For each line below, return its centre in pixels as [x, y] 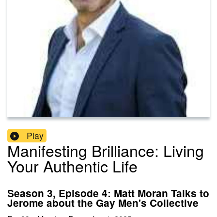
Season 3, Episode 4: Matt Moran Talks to [108, 193]
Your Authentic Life [72, 166]
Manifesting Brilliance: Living [106, 150]
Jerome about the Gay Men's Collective [103, 203]
